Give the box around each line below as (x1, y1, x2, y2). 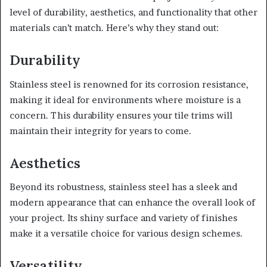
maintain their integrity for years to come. (10, 125, 191, 136)
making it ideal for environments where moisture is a (10, 94, 241, 105)
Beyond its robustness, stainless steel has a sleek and (10, 181, 237, 193)
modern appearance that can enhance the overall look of (10, 197, 255, 209)
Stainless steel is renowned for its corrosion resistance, (10, 78, 249, 90)
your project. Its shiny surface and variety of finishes (10, 212, 237, 224)
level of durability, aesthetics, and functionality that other (10, 7, 257, 18)
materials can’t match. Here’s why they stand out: (10, 22, 219, 34)
